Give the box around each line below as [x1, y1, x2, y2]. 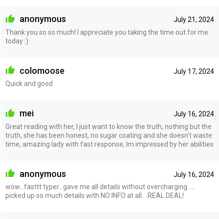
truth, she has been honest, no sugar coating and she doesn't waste [5, 131, 212, 139]
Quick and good [5, 80, 53, 88]
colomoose [17, 65, 65, 76]
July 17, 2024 [173, 67, 214, 75]
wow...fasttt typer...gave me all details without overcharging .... [5, 183, 195, 191]
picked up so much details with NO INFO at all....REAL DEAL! [5, 192, 184, 200]
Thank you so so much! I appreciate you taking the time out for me [5, 28, 208, 36]
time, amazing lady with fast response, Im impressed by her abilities [5, 140, 214, 148]
